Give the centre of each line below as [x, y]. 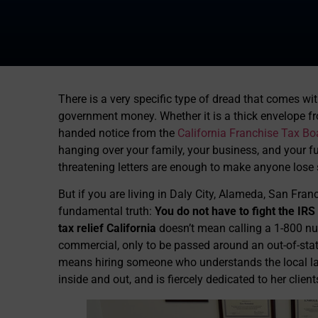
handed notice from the [118, 133]
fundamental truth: [106, 212]
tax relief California [107, 229]
